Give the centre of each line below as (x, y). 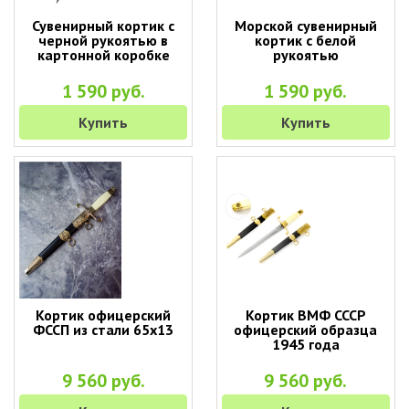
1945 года (305, 344)
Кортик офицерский (104, 315)
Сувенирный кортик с (104, 26)
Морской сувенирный (305, 26)
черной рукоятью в (104, 40)
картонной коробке (103, 55)
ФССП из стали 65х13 (104, 330)
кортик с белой (306, 40)
